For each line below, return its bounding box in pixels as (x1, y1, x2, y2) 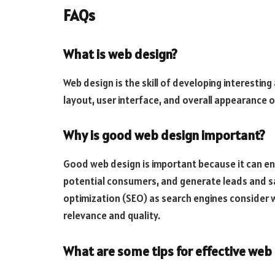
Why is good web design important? (63, 127, 265, 144)
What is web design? (63, 45, 177, 63)
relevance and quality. (63, 209, 160, 223)
